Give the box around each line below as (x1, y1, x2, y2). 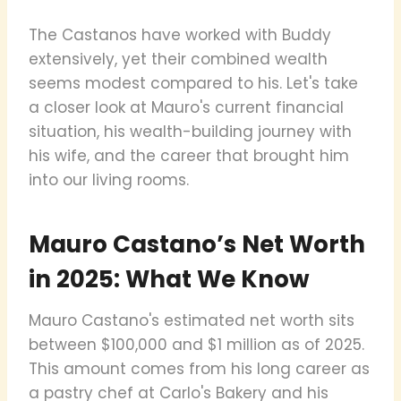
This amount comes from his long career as (29, 357, 370, 380)
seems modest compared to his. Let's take (29, 72, 358, 94)
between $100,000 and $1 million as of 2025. (29, 333, 364, 355)
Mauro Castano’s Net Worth (29, 227, 365, 260)
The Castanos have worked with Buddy (29, 23, 331, 46)
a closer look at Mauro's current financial (29, 96, 344, 118)
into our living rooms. (29, 168, 189, 191)
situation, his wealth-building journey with (29, 120, 352, 142)
